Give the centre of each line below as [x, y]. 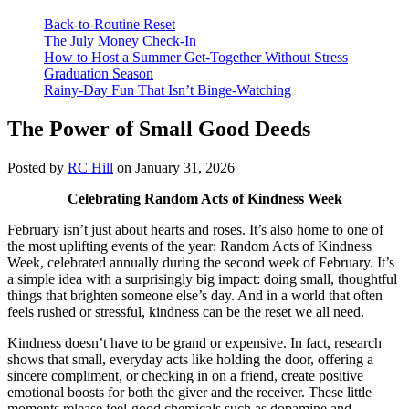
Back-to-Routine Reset [110, 25]
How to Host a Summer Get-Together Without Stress [196, 58]
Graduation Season [99, 74]
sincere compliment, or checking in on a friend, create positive [185, 375]
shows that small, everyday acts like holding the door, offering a [190, 359]
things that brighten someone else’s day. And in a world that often [195, 295]
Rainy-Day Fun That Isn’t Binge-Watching [168, 90]
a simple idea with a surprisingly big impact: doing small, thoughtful [202, 278]
